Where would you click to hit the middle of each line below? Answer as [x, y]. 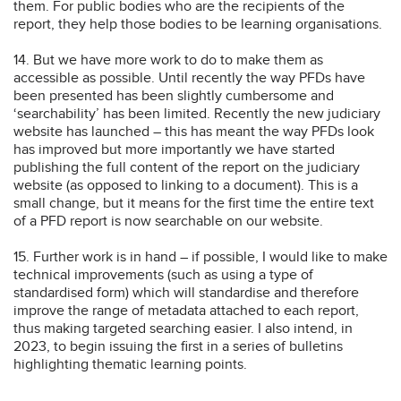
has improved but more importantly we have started [174, 149]
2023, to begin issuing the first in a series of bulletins [178, 346]
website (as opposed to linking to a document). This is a [186, 185]
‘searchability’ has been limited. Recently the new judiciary [197, 113]
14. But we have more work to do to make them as [168, 60]
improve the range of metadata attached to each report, [186, 310]
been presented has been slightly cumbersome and [174, 95]
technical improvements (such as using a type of [163, 274]
